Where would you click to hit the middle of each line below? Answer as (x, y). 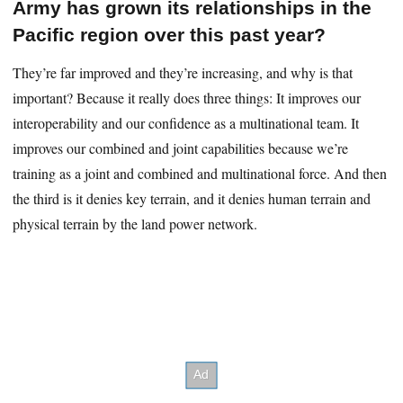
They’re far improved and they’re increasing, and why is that (183, 73)
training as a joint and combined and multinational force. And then (200, 174)
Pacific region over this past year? (170, 35)
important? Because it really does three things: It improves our (187, 98)
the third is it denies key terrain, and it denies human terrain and (192, 199)
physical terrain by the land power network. (135, 224)
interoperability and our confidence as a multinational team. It (186, 123)
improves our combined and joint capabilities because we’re (181, 148)
